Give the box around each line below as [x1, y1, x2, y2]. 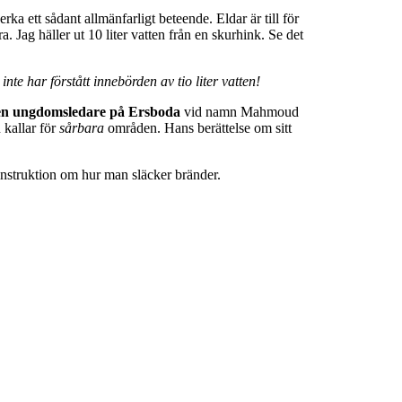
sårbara [58, 119, 104, 135]
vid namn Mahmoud [179, 103, 299, 119]
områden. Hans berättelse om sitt [103, 119, 292, 135]
